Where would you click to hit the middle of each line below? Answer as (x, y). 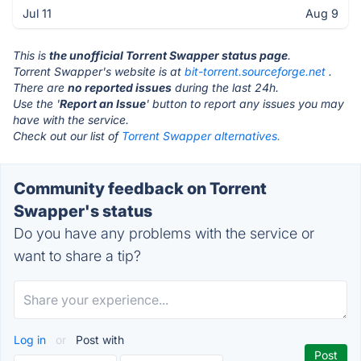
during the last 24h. (225, 87)
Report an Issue (103, 104)
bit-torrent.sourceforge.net (255, 71)
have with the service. (71, 120)
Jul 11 (37, 13)
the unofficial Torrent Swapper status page (168, 55)
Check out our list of (67, 136)
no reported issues (120, 87)
